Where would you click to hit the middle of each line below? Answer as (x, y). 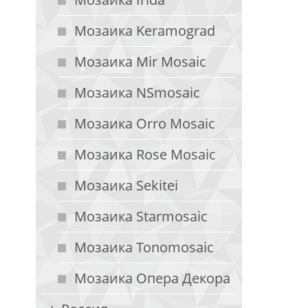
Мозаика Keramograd (145, 31)
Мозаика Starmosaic (141, 216)
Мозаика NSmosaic (137, 92)
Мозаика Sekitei (126, 185)
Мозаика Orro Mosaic (145, 123)
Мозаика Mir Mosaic (140, 62)
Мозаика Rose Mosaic (145, 154)
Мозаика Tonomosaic (144, 247)
